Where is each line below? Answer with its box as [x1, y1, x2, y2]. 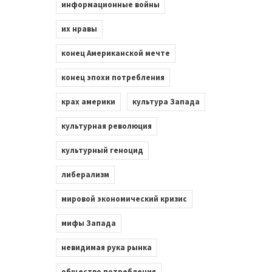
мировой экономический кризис [61, 193, 187, 204]
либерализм [61, 169, 109, 180]
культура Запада [132, 96, 200, 107]
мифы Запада [61, 217, 116, 228]
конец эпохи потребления [61, 72, 165, 83]
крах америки [61, 96, 115, 107]
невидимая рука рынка [61, 242, 152, 253]
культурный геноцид [61, 144, 143, 155]
